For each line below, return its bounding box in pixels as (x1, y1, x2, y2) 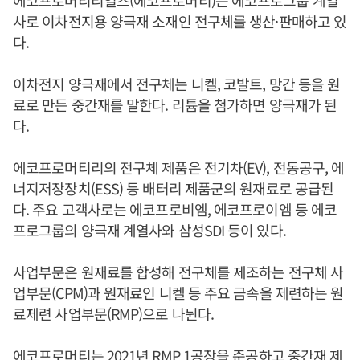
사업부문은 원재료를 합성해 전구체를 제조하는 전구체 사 (13, 260, 344, 282)
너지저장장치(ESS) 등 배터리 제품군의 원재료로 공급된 (13, 177, 334, 198)
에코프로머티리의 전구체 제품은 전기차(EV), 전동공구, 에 (13, 156, 345, 178)
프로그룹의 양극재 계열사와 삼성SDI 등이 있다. (13, 219, 286, 240)
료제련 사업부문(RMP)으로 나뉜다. (13, 302, 214, 324)
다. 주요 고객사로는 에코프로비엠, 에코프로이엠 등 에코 (13, 198, 337, 219)
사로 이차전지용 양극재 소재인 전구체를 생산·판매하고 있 (13, 10, 347, 31)
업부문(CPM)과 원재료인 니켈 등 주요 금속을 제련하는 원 (13, 281, 344, 303)
